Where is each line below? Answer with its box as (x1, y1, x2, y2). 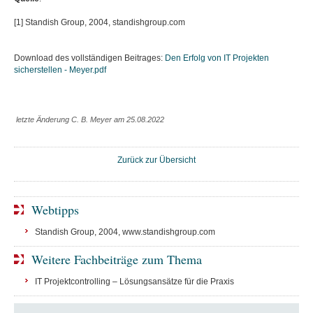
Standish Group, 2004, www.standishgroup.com (35, 227, 215, 237)
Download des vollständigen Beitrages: (14, 53, 165, 63)
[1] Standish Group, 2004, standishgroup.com (14, 17, 185, 27)
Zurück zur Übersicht (117, 155, 196, 165)
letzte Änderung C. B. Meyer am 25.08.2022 (16, 115, 164, 124)
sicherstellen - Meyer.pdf (14, 65, 106, 75)
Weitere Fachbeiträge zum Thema (31, 251, 202, 268)
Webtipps (31, 201, 79, 218)
